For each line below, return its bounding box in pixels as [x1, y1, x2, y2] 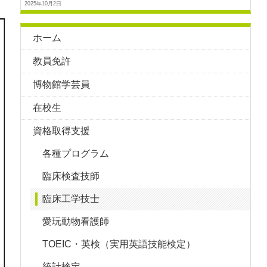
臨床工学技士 [42, 194, 100, 204]
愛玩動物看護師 [42, 216, 110, 227]
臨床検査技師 [42, 171, 100, 182]
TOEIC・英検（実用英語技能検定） [42, 239, 196, 250]
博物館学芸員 [33, 79, 91, 90]
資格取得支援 [33, 126, 91, 136]
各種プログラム [42, 148, 110, 159]
